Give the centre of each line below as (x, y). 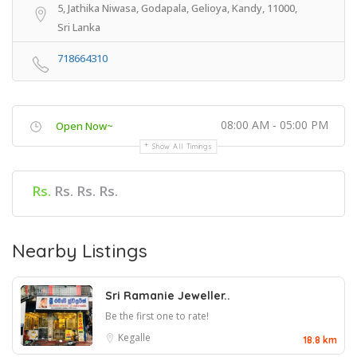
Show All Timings (182, 146)
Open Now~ (84, 126)
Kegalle (134, 337)
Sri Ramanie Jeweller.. (168, 295)
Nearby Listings (80, 250)
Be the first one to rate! (157, 316)
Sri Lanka (79, 27)
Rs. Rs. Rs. (86, 190)
